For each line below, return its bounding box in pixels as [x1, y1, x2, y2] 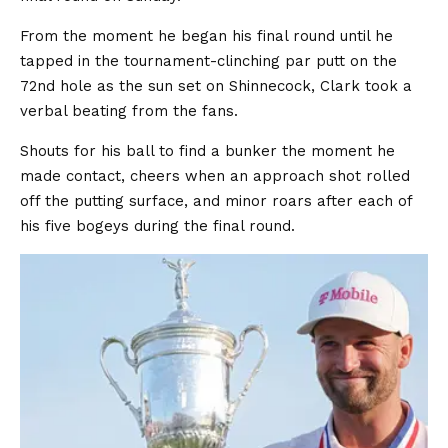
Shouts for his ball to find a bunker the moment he [20, 142, 395, 161]
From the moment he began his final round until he [20, 27, 393, 46]
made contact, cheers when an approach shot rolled [20, 167, 410, 186]
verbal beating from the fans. [20, 102, 238, 121]
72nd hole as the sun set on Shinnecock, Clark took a [20, 77, 412, 96]
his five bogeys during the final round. [20, 217, 295, 236]
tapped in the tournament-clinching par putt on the [20, 52, 397, 71]
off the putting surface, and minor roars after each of [20, 192, 412, 211]
